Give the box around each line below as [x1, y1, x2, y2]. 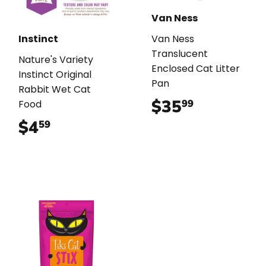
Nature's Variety [18, 52, 93, 66]
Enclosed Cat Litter [151, 61, 240, 75]
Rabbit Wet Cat [18, 82, 91, 96]
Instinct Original [18, 67, 91, 81]
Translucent [151, 46, 208, 61]
